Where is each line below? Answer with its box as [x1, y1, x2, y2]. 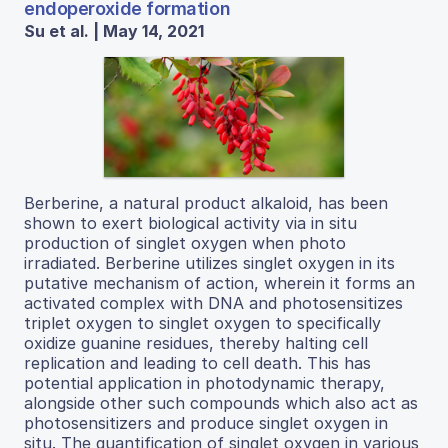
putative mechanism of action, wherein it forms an [24, 273, 415, 293]
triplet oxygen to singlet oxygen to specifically [24, 313, 381, 333]
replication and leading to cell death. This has [24, 353, 371, 373]
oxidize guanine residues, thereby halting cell [24, 333, 368, 353]
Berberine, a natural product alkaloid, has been [24, 193, 388, 213]
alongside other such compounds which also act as [24, 393, 418, 413]
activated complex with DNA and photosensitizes [24, 293, 403, 313]
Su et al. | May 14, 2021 [24, 21, 204, 41]
